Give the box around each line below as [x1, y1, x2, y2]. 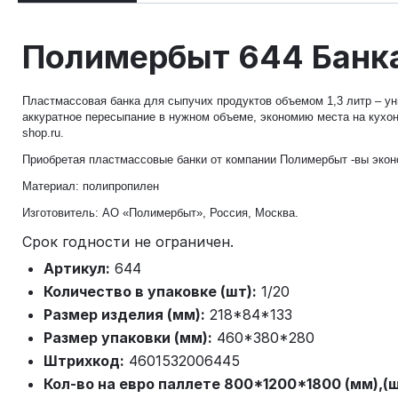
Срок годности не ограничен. [22, 232, 234, 251]
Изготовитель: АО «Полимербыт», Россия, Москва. [22, 205, 298, 219]
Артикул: [44, 259, 110, 277]
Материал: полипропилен [22, 179, 159, 193]
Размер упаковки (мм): [44, 328, 212, 346]
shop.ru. [22, 125, 64, 139]
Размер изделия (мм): [44, 305, 205, 323]
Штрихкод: [44, 351, 124, 370]
